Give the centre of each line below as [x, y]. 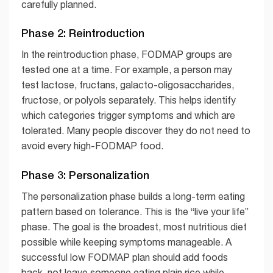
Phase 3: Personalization [85, 175]
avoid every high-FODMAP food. [92, 146]
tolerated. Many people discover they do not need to [136, 131]
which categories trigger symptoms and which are [128, 115]
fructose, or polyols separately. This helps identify [129, 100]
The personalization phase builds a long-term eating [133, 197]
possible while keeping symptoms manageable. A [126, 242]
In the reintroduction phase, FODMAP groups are [127, 55]
